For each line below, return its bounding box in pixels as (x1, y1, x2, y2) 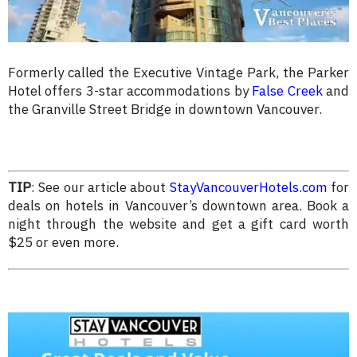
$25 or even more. (8, 233, 119, 252)
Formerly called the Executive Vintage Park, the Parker (8, 63, 349, 81)
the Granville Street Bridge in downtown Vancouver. (8, 100, 322, 118)
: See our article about (31, 178, 170, 197)
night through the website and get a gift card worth (8, 215, 349, 233)
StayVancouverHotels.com (169, 178, 328, 197)
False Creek (252, 81, 323, 100)
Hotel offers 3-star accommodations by (8, 81, 253, 100)
